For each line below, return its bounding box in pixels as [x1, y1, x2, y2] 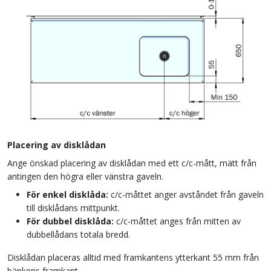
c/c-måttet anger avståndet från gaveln [108, 188, 264, 200]
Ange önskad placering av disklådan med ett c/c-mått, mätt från [7, 157, 256, 169]
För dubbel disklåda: [27, 215, 114, 227]
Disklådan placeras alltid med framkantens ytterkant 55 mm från [7, 251, 259, 263]
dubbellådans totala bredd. [27, 228, 130, 240]
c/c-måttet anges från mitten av [114, 215, 241, 227]
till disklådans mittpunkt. [27, 201, 120, 214]
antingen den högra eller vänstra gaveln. [7, 170, 163, 182]
